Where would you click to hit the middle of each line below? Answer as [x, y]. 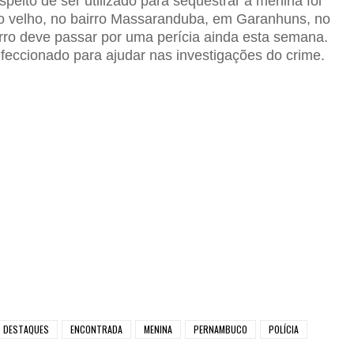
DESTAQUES [26, 329]
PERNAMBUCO [220, 329]
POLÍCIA [284, 329]
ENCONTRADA [96, 329]
